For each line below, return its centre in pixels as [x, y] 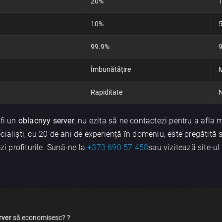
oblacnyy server [46, 121]
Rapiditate [106, 92]
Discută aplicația [111, 157]
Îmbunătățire [111, 70]
